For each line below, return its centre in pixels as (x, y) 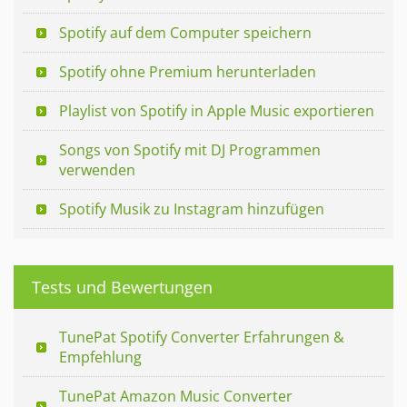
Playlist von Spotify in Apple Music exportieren (217, 110)
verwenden (97, 169)
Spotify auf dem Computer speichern (185, 32)
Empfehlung (100, 357)
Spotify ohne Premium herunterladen (188, 71)
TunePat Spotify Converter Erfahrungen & (202, 337)
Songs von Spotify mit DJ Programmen (190, 149)
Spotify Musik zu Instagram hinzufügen (192, 208)
